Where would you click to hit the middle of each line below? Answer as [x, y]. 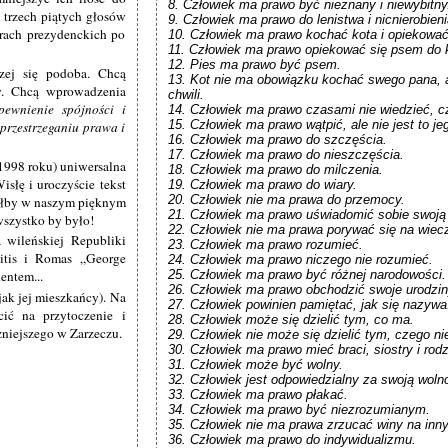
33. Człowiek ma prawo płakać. [257, 394]
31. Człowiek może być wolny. [255, 364]
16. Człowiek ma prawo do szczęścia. [277, 139]
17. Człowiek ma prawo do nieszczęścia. [285, 154]
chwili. [185, 94]
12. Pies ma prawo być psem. [254, 64]
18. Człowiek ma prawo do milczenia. [275, 169]
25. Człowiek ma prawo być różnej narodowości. [306, 274]
